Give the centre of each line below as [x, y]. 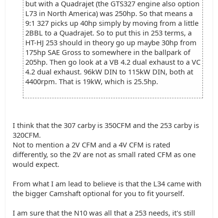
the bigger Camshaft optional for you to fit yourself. [99, 193]
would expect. [36, 164]
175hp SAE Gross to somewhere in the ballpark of [108, 52]
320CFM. [27, 135]
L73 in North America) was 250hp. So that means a [109, 13]
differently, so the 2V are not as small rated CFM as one [104, 154]
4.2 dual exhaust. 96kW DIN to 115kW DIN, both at [109, 72]
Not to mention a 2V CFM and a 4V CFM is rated [91, 145]
